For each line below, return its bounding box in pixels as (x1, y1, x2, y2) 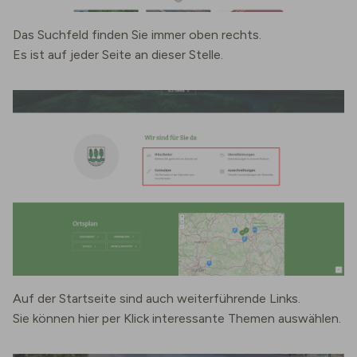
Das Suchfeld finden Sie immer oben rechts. (13, 27, 265, 43)
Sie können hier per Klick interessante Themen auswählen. (13, 311, 341, 327)
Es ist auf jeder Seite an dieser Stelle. (13, 47, 226, 63)
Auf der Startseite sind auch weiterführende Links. (13, 291, 300, 307)
